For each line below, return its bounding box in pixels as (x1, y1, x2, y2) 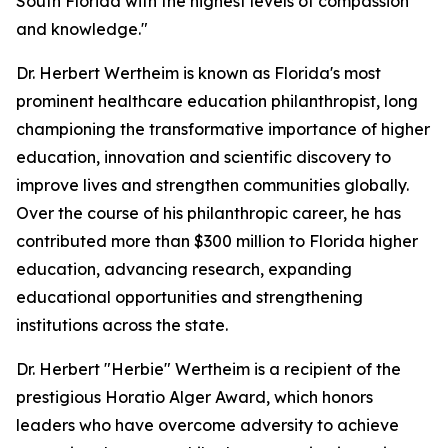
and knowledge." (16, 19, 148, 39)
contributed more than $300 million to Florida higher (16, 231, 418, 251)
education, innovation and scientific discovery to (16, 147, 391, 167)
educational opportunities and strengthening (16, 287, 363, 307)
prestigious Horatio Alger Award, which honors (16, 387, 373, 407)
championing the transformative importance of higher (16, 119, 430, 139)
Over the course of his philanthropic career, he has (16, 203, 401, 223)
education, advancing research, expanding (16, 259, 352, 279)
